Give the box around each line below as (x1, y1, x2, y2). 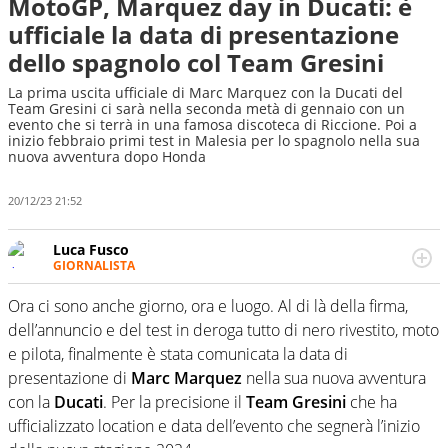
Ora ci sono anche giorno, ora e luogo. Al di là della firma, (8, 295, 408, 318)
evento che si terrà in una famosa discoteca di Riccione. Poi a (8, 115, 417, 134)
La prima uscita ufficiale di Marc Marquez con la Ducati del (8, 83, 403, 102)
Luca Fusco (53, 239, 129, 259)
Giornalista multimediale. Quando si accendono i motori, (53, 273, 432, 293)
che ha (346, 391, 397, 414)
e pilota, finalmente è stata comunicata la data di (8, 343, 348, 366)
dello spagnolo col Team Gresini (8, 46, 384, 79)
